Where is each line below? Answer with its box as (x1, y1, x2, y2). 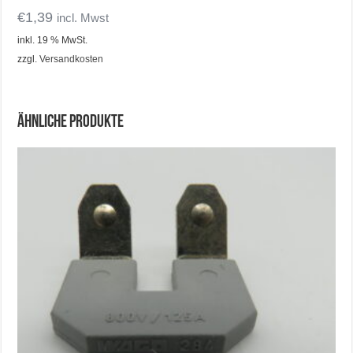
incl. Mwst (57, 10, 110, 24)
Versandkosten (39, 53, 104, 64)
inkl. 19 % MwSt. (17, 34, 88, 45)
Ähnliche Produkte (17, 113, 124, 132)
